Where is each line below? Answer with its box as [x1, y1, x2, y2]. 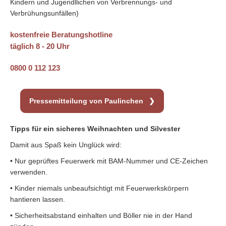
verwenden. [10, 168, 47, 177]
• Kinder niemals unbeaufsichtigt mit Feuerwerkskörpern [10, 184, 189, 193]
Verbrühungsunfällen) [10, 9, 79, 18]
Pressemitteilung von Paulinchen [29, 97, 145, 105]
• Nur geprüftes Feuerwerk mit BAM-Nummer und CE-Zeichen [10, 157, 208, 165]
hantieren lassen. [10, 195, 65, 204]
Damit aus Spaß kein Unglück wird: [10, 141, 122, 149]
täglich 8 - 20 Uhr [10, 42, 72, 51]
